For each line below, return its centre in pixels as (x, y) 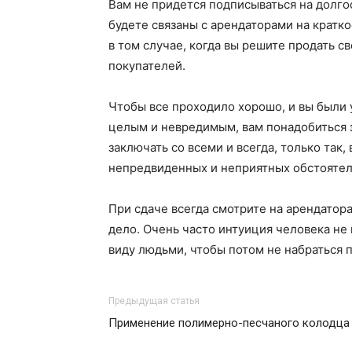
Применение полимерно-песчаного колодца (229, 323)
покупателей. (147, 66)
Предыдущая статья (154, 301)
